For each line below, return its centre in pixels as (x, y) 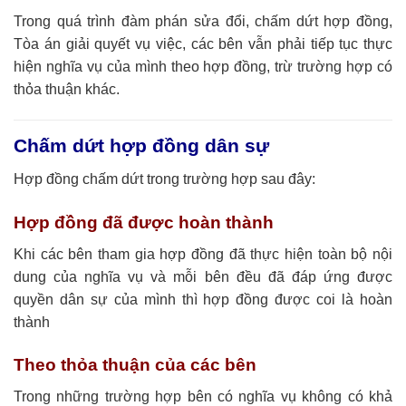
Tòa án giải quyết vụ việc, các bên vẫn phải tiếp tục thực (203, 44)
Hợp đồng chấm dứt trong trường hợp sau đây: (164, 179)
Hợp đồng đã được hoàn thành (144, 222)
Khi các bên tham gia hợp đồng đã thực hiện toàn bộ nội (203, 254)
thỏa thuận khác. (67, 90)
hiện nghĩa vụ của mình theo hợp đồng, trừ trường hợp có (203, 67)
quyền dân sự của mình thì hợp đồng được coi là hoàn (203, 299)
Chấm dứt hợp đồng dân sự (141, 146)
